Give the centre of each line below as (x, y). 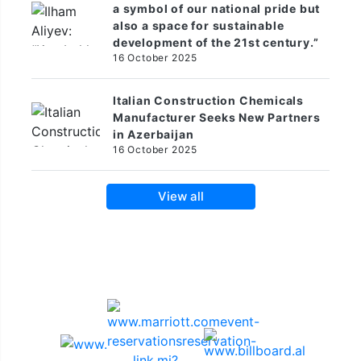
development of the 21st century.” (216, 42)
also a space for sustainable (199, 25)
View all (180, 196)
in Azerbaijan (154, 134)
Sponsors (180, 270)
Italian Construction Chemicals (209, 100)
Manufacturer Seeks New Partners (217, 117)
